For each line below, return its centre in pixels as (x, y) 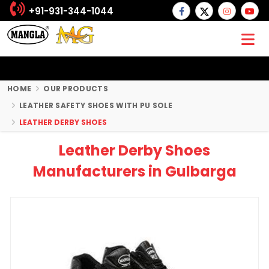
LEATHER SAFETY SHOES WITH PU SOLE (96, 105)
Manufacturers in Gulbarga (134, 171)
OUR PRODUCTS (76, 89)
